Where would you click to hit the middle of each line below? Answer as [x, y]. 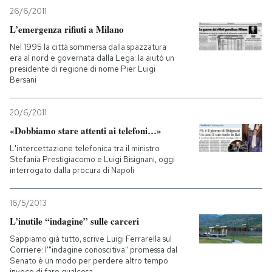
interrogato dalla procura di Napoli [72, 170]
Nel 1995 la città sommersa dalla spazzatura [88, 47]
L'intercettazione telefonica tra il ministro [85, 148]
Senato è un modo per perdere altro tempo [89, 261]
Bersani [23, 80]
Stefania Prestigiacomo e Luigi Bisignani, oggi [92, 159]
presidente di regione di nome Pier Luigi [83, 69]
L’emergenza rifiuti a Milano [67, 29]
